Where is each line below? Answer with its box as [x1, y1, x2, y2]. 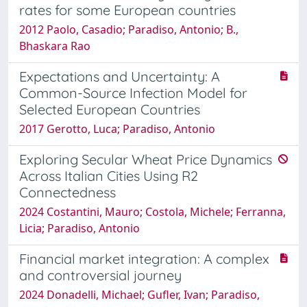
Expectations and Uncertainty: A [19, 67, 220, 85]
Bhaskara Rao [19, 38, 90, 53]
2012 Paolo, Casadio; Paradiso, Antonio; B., [19, 21, 238, 37]
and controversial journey [19, 266, 182, 284]
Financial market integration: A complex [19, 249, 269, 267]
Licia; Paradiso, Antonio [19, 220, 140, 236]
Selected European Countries [19, 100, 200, 118]
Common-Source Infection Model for [19, 84, 247, 101]
